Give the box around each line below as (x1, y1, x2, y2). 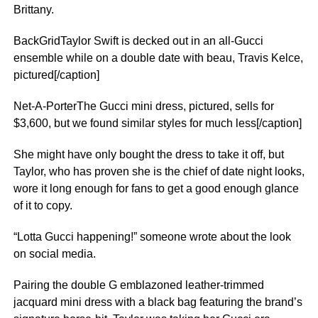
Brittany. (13, 4, 54, 16)
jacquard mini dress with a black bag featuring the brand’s (13, 296, 302, 308)
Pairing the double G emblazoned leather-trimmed (13, 279, 264, 291)
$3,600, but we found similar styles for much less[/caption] (13, 117, 302, 129)
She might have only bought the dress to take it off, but (13, 148, 284, 160)
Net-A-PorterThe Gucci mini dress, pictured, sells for (13, 100, 274, 112)
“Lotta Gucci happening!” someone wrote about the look (13, 231, 291, 243)
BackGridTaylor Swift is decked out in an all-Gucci (13, 35, 263, 47)
